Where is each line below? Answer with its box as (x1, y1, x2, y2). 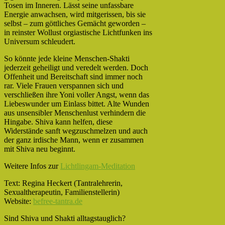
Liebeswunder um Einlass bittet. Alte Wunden (4, 99, 149, 108)
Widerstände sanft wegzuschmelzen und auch (4, 126, 148, 135)
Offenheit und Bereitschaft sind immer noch (4, 72, 143, 81)
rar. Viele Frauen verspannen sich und (4, 81, 124, 90)
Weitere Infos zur (4, 161, 60, 170)
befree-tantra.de (33, 196, 82, 205)
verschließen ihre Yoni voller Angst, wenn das (4, 90, 149, 99)
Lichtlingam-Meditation (60, 161, 135, 170)
